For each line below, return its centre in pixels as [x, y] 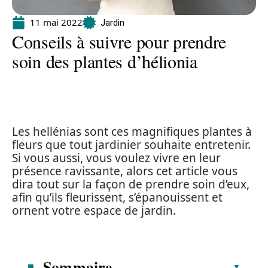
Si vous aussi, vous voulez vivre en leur [116, 158]
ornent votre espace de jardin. [94, 211]
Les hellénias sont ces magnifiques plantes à [132, 132]
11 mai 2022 [56, 22]
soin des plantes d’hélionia [105, 61]
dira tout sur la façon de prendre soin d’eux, [131, 184]
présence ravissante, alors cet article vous [125, 171]
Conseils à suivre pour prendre [119, 41]
